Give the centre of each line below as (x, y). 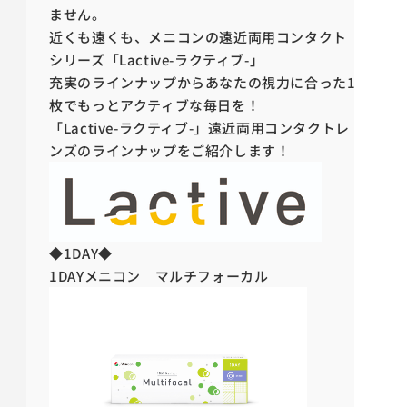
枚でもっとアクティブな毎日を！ (155, 105)
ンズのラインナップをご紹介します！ (170, 150)
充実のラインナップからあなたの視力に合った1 (203, 82)
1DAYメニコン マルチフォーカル (159, 276)
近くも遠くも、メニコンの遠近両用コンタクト (198, 37)
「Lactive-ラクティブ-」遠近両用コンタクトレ (199, 128)
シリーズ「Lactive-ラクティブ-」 (157, 60)
